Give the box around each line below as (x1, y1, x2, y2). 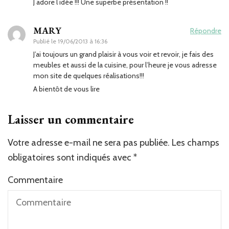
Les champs (172, 136, 219, 148)
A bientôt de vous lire (33, 84, 100, 94)
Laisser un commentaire (8, 111, 134, 127)
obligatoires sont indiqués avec (8, 151, 133, 163)
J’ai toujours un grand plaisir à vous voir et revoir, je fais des (33, 49, 214, 59)
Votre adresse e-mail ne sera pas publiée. (8, 136, 170, 148)
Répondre (190, 26, 221, 35)
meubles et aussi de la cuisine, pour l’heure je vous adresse (33, 60, 217, 70)
